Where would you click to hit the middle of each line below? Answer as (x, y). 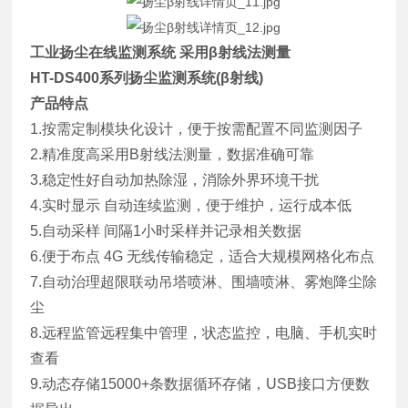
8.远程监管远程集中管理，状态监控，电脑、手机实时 (204, 332)
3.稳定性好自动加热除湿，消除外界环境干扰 (175, 179)
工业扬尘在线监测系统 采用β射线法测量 (161, 52)
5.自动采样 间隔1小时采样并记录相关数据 (166, 230)
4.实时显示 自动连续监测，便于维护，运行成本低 (191, 205)
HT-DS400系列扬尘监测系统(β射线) (147, 77)
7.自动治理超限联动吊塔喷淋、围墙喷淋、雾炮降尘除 (204, 281)
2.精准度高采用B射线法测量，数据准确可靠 (173, 154)
